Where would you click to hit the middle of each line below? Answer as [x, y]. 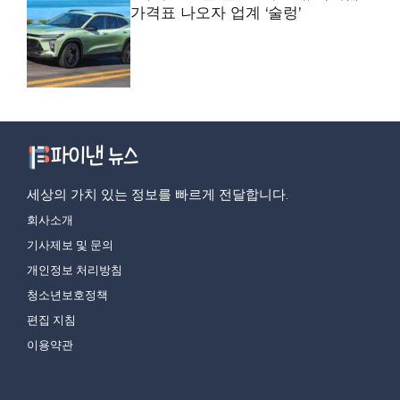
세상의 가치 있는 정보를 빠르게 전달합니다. [158, 194]
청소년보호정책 [67, 294]
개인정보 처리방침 [75, 269]
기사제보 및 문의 [70, 244]
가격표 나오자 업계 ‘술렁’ [216, 13]
